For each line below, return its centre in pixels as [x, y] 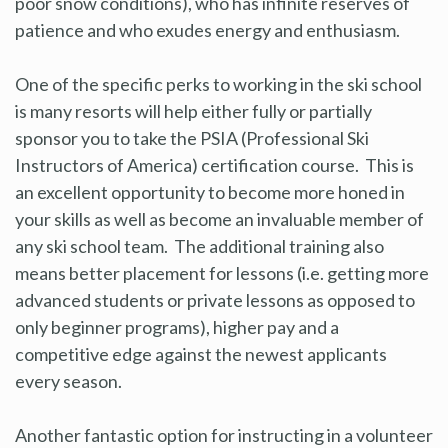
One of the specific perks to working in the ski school [218, 83]
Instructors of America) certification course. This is [214, 164]
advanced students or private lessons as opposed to [215, 299]
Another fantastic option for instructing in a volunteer [224, 434]
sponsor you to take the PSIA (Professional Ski [192, 137]
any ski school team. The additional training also [199, 245]
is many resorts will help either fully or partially [193, 110]
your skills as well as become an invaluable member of [219, 218]
